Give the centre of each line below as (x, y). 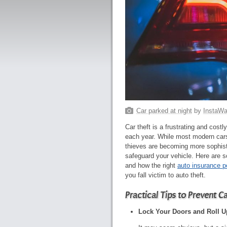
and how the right (151, 166)
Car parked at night (164, 111)
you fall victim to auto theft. (165, 175)
